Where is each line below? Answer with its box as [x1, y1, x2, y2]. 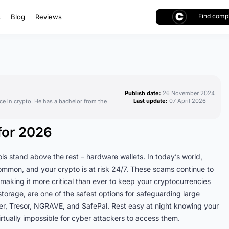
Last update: [133, 97, 168, 104]
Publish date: [124, 89, 161, 97]
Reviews [35, 13, 62, 21]
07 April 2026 [169, 97, 206, 104]
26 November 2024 [162, 89, 215, 97]
